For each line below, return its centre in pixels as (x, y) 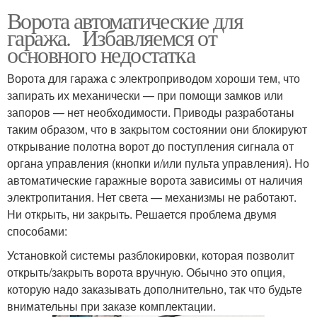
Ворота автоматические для (125, 20)
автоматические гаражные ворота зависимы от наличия (155, 180)
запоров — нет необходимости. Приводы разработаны (151, 112)
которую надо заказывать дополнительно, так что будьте (155, 289)
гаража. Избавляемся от (112, 37)
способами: (37, 231)
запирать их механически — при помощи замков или (145, 95)
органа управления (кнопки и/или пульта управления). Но (158, 163)
